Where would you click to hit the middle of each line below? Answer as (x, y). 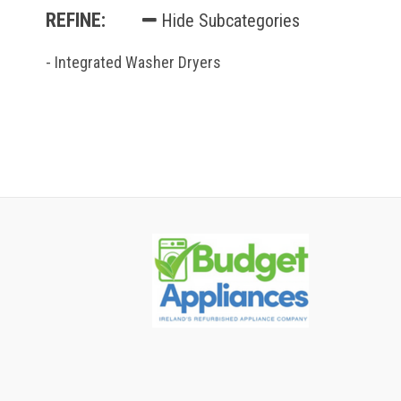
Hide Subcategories (229, 21)
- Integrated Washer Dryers (133, 62)
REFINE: (75, 20)
